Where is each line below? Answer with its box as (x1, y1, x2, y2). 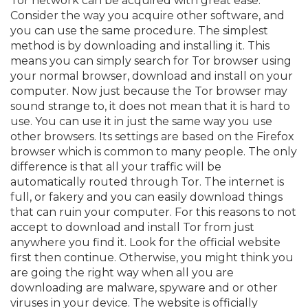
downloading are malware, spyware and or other (10, 280, 278, 294)
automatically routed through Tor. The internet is (10, 175, 284, 188)
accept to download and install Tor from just (10, 220, 254, 234)
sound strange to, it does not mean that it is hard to (10, 99, 290, 113)
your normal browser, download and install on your (10, 69, 293, 82)
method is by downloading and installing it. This (10, 38, 269, 52)
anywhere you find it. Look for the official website (10, 235, 280, 249)
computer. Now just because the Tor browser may (10, 84, 287, 98)
